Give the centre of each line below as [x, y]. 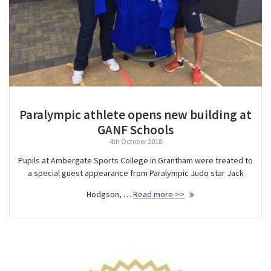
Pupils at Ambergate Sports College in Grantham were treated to [135, 160]
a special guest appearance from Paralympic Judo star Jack [135, 173]
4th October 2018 [135, 141]
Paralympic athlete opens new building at [135, 114]
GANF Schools [135, 129]
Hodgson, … [110, 194]
